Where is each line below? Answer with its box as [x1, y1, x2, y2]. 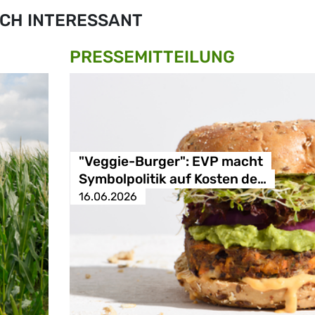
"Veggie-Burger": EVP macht [78, 153, 263, 169]
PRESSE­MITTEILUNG [70, 46, 235, 67]
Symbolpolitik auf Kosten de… [78, 170, 266, 187]
